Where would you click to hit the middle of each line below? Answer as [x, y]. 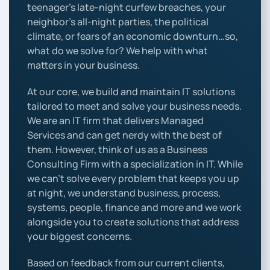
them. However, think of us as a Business [117, 149]
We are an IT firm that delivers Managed [115, 121]
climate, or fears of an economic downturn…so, [133, 36]
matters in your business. [83, 65]
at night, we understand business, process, [124, 193]
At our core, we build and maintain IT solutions [131, 92]
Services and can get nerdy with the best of [124, 135]
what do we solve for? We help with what [118, 51]
